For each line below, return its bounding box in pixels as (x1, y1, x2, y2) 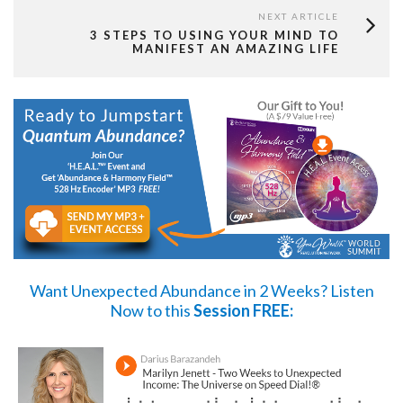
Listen (329, 280, 374, 300)
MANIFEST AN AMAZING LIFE (132, 41, 339, 57)
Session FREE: (193, 300, 293, 320)
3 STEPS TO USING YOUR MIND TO (90, 28, 339, 43)
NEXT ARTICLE (258, 11, 339, 22)
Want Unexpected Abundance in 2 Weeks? (29, 280, 330, 300)
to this (144, 300, 193, 320)
